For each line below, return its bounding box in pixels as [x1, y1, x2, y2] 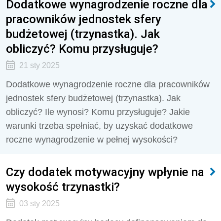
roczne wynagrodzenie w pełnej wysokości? [6, 135, 178, 145]
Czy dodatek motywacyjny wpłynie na [6, 165, 204, 179]
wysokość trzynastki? [6, 180, 120, 194]
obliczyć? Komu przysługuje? [6, 41, 158, 56]
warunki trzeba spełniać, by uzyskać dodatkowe [6, 121, 193, 131]
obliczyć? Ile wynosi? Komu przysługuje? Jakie [6, 107, 190, 117]
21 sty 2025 [19, 61, 60, 70]
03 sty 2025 [19, 199, 60, 208]
